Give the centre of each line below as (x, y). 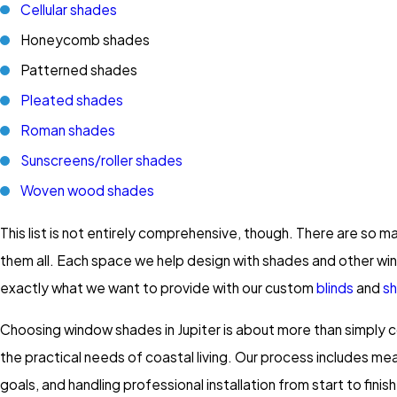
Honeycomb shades (86, 39)
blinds (335, 288)
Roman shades (68, 130)
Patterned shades (79, 69)
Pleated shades (72, 99)
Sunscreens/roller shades (102, 160)
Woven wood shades (88, 191)
